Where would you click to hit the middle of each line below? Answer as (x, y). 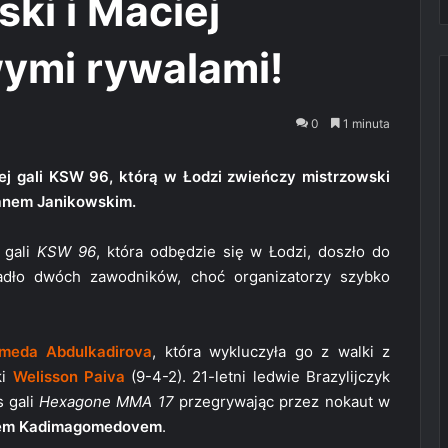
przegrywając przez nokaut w (282, 401)
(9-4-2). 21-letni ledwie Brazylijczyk (257, 376)
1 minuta (365, 123)
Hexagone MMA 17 (106, 401)
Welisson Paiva (68, 376)
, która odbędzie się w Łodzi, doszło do (243, 251)
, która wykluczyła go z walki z (271, 351)
